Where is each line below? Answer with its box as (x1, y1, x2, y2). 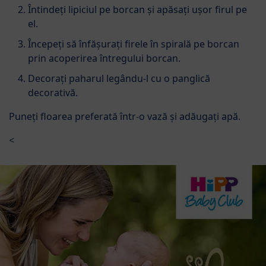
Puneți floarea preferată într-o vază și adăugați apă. (9, 109, 240, 123)
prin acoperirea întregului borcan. (28, 51, 180, 65)
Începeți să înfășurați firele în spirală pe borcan (28, 37, 239, 50)
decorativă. (28, 85, 78, 99)
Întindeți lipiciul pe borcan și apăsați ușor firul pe (28, 2, 247, 16)
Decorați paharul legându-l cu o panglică (28, 71, 210, 85)
